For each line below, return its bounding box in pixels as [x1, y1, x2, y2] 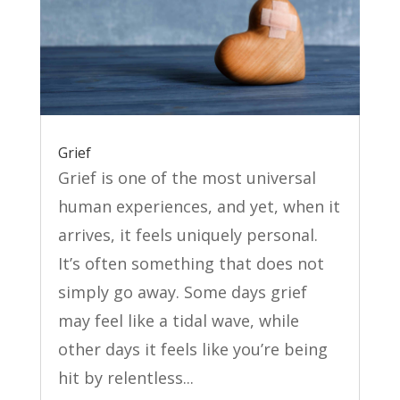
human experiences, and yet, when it [57, 196, 340, 218]
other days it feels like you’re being [57, 338, 328, 361]
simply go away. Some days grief [57, 281, 307, 304]
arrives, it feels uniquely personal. [57, 224, 318, 246]
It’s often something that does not [57, 253, 324, 275]
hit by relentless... [57, 367, 194, 389]
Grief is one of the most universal [57, 167, 316, 189]
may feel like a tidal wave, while [57, 310, 299, 332]
